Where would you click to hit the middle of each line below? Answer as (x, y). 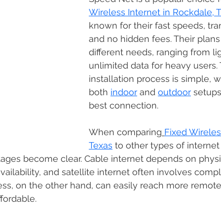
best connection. (125, 106)
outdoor (174, 92)
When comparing (125, 132)
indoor (124, 92)
